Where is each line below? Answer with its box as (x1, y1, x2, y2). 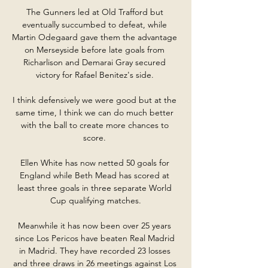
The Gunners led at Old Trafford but (26, 6, 163, 17)
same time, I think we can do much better (16, 106, 173, 118)
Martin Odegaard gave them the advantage (12, 31, 177, 42)
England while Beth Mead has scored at (20, 169, 169, 181)
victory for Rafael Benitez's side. (35, 69, 156, 80)
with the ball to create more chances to (20, 119, 169, 130)
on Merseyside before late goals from (25, 44, 165, 55)
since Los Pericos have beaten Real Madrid (14, 232, 175, 243)
